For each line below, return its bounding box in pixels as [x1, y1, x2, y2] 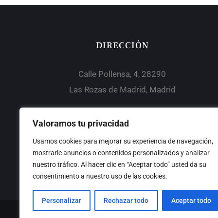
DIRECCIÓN [95, 39, 149, 51]
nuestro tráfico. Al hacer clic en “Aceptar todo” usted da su [33, 161, 206, 168]
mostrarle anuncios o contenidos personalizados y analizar [33, 149, 210, 157]
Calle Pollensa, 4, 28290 [78, 69, 166, 79]
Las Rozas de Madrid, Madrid [69, 84, 176, 94]
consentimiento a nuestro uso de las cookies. [33, 172, 167, 180]
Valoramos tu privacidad [33, 118, 129, 128]
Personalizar [42, 197, 82, 204]
